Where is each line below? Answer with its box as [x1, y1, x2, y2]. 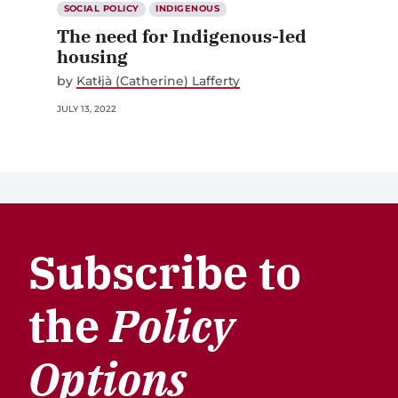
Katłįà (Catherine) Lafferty [76, 73, 240, 90]
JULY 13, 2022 [57, 103, 116, 115]
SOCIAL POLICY [63, 3, 139, 15]
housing [57, 44, 128, 69]
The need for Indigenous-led [57, 24, 306, 49]
